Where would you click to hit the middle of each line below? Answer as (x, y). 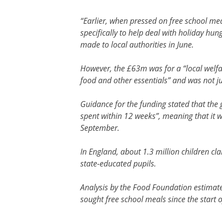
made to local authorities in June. (137, 44)
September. (100, 128)
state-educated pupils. (118, 163)
